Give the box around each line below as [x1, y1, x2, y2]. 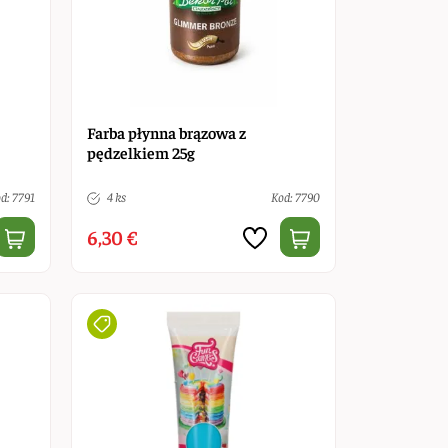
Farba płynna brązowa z [86, 121, 246, 142]
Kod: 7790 [270, 187, 320, 205]
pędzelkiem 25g [86, 141, 195, 162]
